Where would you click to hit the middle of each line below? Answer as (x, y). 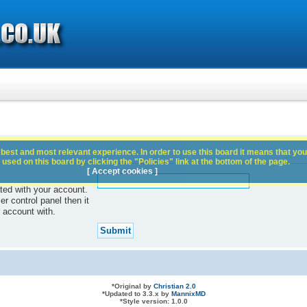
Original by (134, 286)
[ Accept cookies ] (122, 171)
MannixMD (188, 294)
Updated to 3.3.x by (138, 294)
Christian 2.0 (174, 286)
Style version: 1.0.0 (155, 301)
